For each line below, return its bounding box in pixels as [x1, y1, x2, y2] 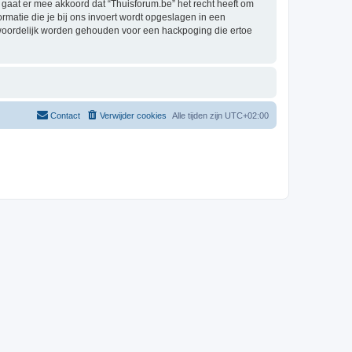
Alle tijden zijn [172, 111, 225, 120]
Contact [50, 111, 80, 120]
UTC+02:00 [225, 111, 269, 120]
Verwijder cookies [100, 111, 167, 120]
